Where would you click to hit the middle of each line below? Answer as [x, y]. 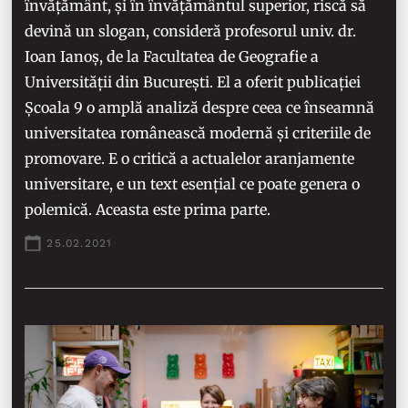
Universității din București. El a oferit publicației [193, 82]
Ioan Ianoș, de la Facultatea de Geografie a [172, 57]
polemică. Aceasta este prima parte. [150, 210]
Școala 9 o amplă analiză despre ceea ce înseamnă [200, 108]
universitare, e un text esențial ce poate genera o [193, 184]
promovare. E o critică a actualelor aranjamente [190, 159]
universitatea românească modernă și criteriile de [198, 133]
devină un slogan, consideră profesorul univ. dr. [191, 31]
